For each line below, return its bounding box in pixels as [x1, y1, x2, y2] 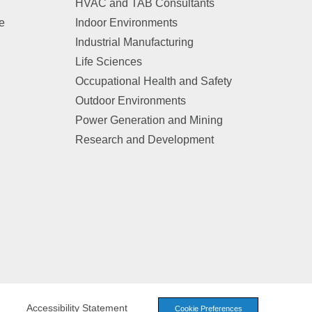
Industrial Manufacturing [75, 36, 194, 48]
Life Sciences [75, 56, 142, 68]
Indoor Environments [75, 17, 178, 29]
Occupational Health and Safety [75, 75, 232, 87]
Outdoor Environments [75, 95, 186, 107]
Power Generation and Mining [75, 114, 223, 126]
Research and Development [75, 134, 214, 146]
